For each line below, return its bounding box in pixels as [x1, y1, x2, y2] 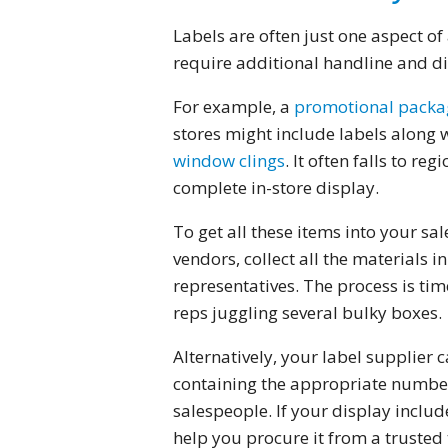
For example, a [172, 95, 294, 119]
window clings [172, 149, 285, 173]
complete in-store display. [172, 176, 379, 200]
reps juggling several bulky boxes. [172, 301, 442, 325]
